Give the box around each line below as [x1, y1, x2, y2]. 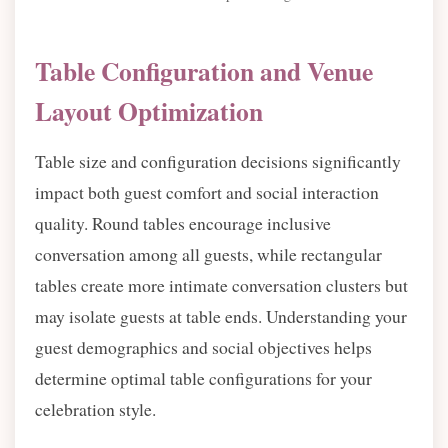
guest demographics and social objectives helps [35, 335, 372, 359]
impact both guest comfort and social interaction [35, 180, 379, 204]
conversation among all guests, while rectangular [35, 242, 382, 266]
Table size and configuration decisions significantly [35, 149, 401, 173]
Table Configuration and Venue [35, 52, 373, 90]
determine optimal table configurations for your [35, 366, 372, 390]
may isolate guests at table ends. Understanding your [35, 304, 407, 328]
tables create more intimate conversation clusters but [35, 273, 408, 297]
